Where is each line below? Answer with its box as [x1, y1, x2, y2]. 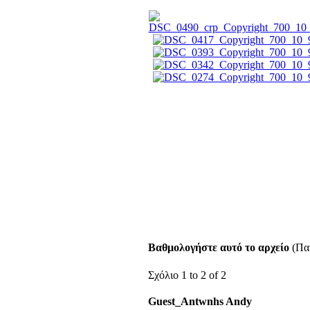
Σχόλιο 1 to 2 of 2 [147, 269, 226, 281]
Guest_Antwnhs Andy [147, 295, 252, 307]
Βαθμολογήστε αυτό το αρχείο [147, 241, 289, 253]
